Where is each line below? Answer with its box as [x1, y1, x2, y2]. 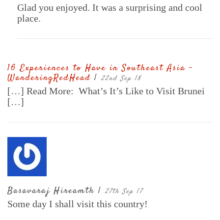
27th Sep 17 [105, 187, 143, 197]
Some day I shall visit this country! [7, 198, 148, 210]
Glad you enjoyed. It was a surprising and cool [17, 2, 202, 13]
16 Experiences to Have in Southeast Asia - [7, 62, 193, 75]
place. [17, 13, 41, 24]
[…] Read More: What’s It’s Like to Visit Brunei [7, 85, 205, 97]
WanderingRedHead [7, 72, 94, 85]
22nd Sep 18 [101, 74, 141, 84]
